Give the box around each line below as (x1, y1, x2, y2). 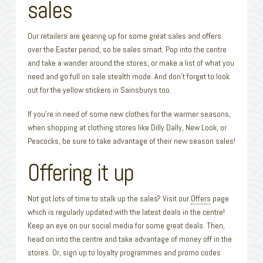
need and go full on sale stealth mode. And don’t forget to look (27, 71, 230, 82)
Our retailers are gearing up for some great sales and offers (27, 31, 221, 42)
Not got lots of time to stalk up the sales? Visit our (27, 193, 191, 204)
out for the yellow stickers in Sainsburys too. (27, 85, 171, 96)
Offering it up (27, 157, 134, 188)
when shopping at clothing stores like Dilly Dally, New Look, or (27, 122, 227, 133)
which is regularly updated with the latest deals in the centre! (27, 206, 225, 217)
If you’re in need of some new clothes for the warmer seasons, (27, 109, 231, 120)
